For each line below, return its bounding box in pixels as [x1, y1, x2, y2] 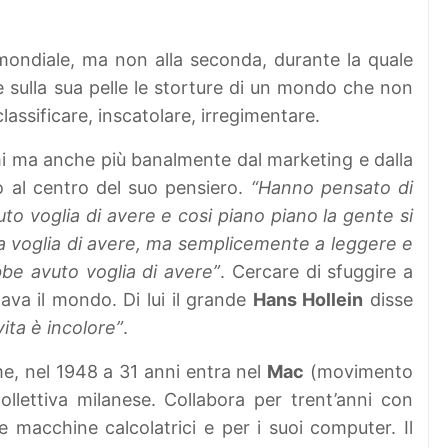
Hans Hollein [252, 289, 364, 311]
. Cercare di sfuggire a [220, 261, 414, 283]
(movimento [304, 361, 414, 383]
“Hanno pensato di [250, 177, 414, 199]
